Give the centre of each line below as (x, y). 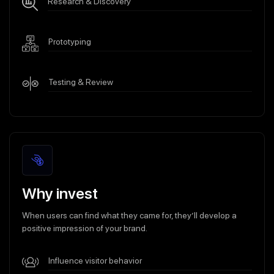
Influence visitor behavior (95, 260)
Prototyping (69, 41)
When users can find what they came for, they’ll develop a (129, 215)
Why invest (60, 193)
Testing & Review (80, 82)
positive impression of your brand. (85, 228)
